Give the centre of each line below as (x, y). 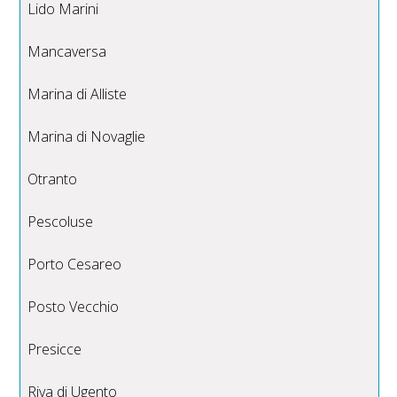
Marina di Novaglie (87, 137)
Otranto (53, 179)
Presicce (55, 350)
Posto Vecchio (74, 307)
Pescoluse (61, 222)
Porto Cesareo (75, 265)
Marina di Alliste (78, 94)
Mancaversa (67, 52)
